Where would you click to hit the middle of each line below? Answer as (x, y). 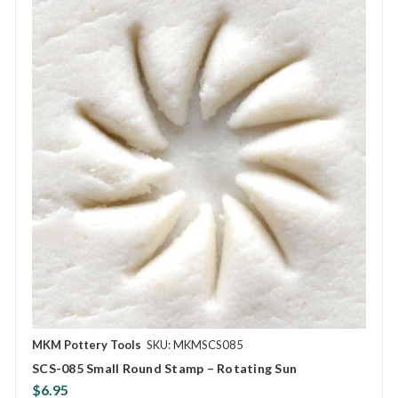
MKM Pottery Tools (87, 345)
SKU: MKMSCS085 (195, 345)
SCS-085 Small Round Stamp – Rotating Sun (164, 369)
